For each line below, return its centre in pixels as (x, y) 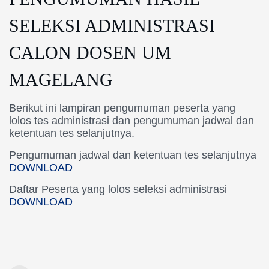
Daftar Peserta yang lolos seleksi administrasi (118, 189)
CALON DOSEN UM (90, 53)
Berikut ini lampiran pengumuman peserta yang (122, 108)
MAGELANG (61, 80)
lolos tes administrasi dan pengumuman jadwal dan (131, 121)
